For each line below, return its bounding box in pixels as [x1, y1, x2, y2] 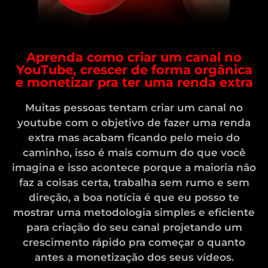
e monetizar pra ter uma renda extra [15, 75, 253, 90]
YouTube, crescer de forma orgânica [16, 62, 252, 78]
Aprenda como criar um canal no [26, 50, 242, 65]
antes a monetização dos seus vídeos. [34, 251, 234, 264]
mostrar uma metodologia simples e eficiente [13, 206, 255, 219]
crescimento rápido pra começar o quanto [23, 236, 245, 249]
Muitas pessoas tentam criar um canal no [25, 102, 243, 114]
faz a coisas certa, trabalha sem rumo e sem [19, 176, 249, 189]
